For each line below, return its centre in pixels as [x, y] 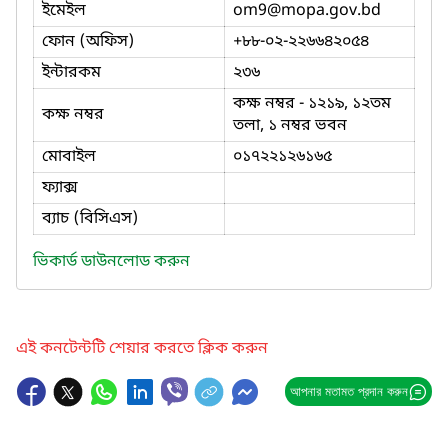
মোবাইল [69, 156]
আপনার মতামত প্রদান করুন [348, 391]
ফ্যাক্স [60, 187]
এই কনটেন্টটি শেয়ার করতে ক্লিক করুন [142, 348]
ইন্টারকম [71, 72]
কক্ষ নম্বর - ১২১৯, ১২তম [312, 103]
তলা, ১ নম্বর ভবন [290, 125]
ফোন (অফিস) [88, 41]
